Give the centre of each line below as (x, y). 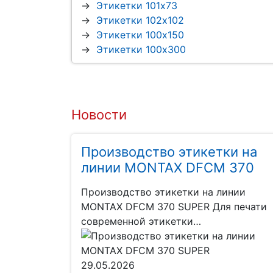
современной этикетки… (141, 222)
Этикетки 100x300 (141, 50)
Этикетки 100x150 (140, 35)
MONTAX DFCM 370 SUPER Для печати (174, 207)
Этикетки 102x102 (140, 20)
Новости (99, 115)
